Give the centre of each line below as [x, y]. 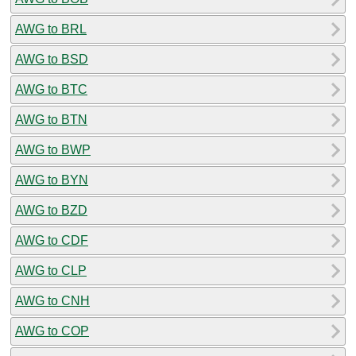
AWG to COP [52, 331]
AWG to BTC [51, 89]
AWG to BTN [51, 119]
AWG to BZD [51, 210]
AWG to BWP [53, 149]
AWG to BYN [52, 180]
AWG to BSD [52, 59]
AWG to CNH [52, 300]
